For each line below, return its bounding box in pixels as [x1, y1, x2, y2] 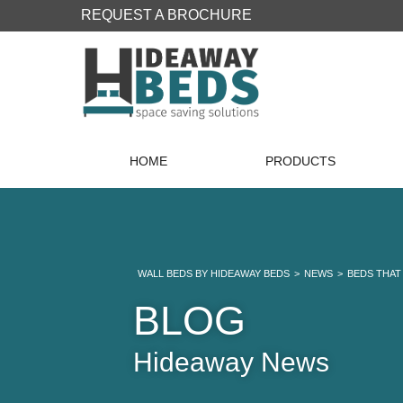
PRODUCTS [265, 154, 336, 169]
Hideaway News [133, 347, 330, 378]
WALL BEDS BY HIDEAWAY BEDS [138, 268, 291, 280]
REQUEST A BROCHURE [81, 7, 252, 22]
